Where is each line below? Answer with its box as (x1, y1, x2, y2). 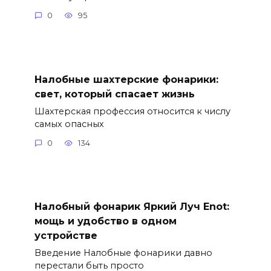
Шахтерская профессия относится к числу (34, 105, 230, 117)
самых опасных (34, 118, 104, 129)
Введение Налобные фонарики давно (34, 247, 212, 259)
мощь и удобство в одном (34, 215, 177, 227)
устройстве (34, 229, 97, 241)
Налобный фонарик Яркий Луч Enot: (34, 200, 229, 212)
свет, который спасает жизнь (34, 88, 195, 100)
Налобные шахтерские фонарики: (34, 73, 218, 85)
